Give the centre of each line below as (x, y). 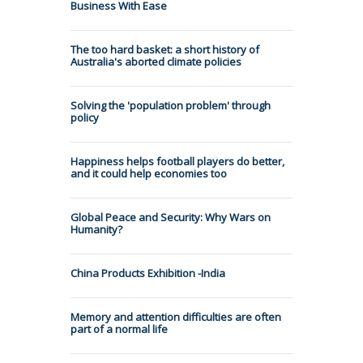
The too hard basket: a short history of (165, 49)
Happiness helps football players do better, (177, 161)
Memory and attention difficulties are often (176, 316)
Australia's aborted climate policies (156, 61)
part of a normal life (119, 329)
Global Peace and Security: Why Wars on (171, 217)
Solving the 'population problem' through (171, 105)
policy (85, 117)
